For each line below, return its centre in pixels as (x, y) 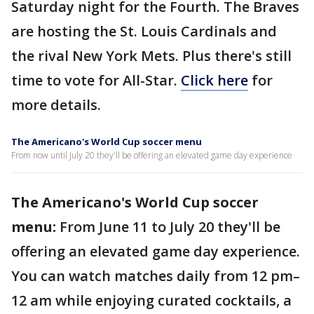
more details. (58, 105)
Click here (214, 80)
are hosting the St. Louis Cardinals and (144, 31)
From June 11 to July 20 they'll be (170, 227)
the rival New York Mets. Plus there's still (151, 56)
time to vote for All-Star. (96, 80)
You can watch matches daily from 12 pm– (156, 276)
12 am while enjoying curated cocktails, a (151, 300)
